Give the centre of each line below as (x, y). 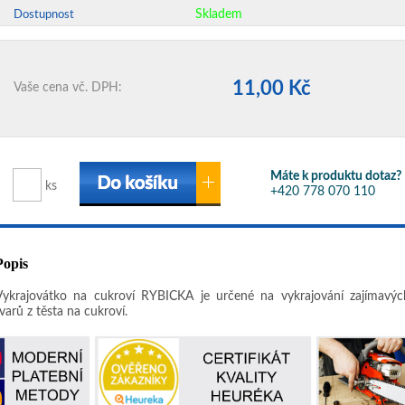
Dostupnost (44, 15)
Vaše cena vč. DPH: (68, 88)
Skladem (219, 14)
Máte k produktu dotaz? (336, 176)
